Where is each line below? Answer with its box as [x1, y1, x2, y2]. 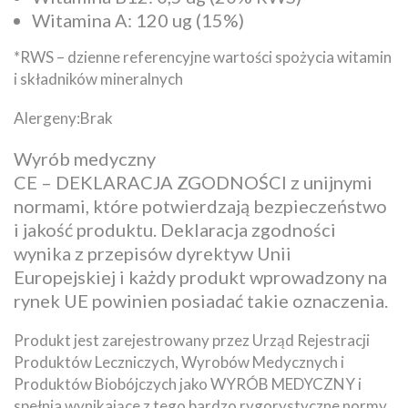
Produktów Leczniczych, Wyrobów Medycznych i [14, 352, 344, 372]
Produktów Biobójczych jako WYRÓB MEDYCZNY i [14, 373, 362, 393]
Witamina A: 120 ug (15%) [32, 8, 244, 31]
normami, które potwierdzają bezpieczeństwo [14, 194, 387, 217]
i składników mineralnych [14, 68, 183, 88]
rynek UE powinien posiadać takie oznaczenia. [14, 289, 388, 311]
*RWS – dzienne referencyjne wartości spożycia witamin [14, 46, 392, 66]
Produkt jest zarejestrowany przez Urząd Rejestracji [14, 330, 370, 350]
